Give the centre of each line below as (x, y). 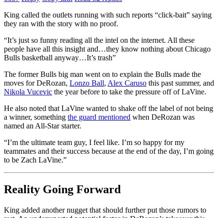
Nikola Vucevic (28, 92)
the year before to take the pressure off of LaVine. (129, 92)
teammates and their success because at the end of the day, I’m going (109, 151)
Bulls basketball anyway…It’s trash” (60, 58)
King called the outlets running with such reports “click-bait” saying (108, 15)
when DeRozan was (163, 117)
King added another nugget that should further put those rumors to (105, 210)
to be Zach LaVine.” (35, 160)
